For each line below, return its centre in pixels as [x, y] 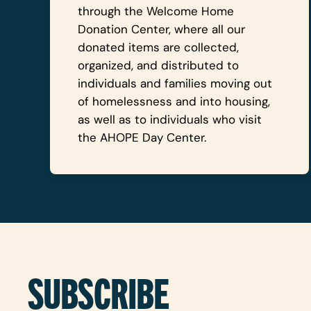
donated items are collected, [158, 47]
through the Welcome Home [156, 11]
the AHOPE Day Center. [144, 137]
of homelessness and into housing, [174, 101]
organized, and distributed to [158, 65]
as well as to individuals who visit [170, 119]
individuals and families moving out [175, 83]
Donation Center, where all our [161, 29]
